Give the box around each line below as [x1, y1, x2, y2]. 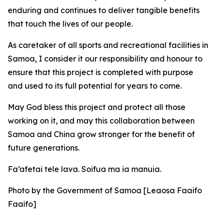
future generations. [8, 143, 79, 153]
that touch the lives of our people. [8, 19, 133, 29]
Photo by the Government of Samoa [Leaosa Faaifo [8, 186, 202, 195]
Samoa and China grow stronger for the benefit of [8, 129, 195, 139]
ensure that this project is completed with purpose [8, 67, 193, 77]
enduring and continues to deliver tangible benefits [8, 5, 200, 15]
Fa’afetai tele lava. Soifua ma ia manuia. [8, 164, 161, 174]
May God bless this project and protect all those [8, 102, 186, 112]
